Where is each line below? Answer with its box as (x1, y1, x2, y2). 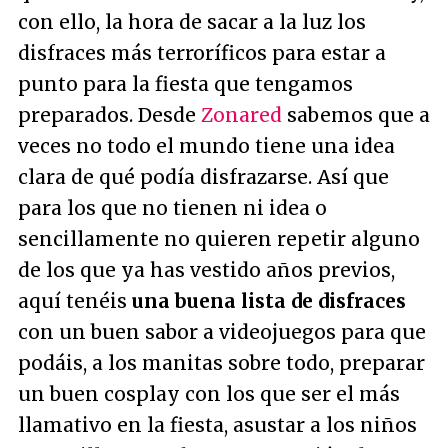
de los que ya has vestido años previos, (18, 258, 395, 282)
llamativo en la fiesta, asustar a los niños (18, 413, 417, 437)
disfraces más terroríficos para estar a (18, 41, 386, 65)
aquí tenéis (18, 289, 132, 313)
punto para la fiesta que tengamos (18, 72, 353, 96)
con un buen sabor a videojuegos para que (18, 320, 426, 344)
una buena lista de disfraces (132, 289, 406, 313)
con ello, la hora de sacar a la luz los (18, 10, 366, 34)
